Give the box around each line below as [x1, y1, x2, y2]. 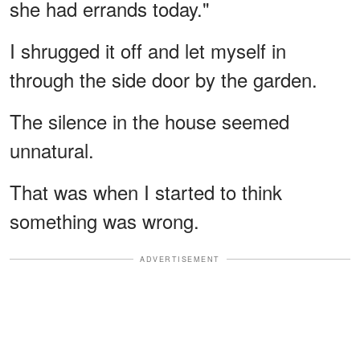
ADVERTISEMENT [140, 253, 220, 264]
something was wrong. [10, 206, 199, 235]
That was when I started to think [10, 177, 282, 206]
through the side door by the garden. [10, 64, 317, 93]
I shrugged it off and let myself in [10, 35, 286, 64]
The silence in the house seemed [10, 106, 289, 135]
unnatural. [10, 135, 94, 164]
